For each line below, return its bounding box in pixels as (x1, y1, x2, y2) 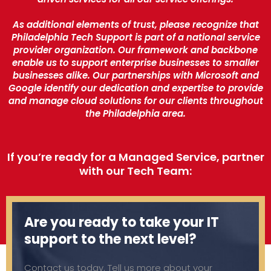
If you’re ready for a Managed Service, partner (7, 149, 264, 165)
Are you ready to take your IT (24, 212, 219, 232)
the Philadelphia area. (85, 106, 186, 120)
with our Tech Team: (79, 163, 192, 178)
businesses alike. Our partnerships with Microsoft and (12, 68, 259, 82)
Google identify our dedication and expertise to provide (8, 81, 263, 94)
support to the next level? (24, 229, 197, 249)
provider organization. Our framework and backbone (13, 43, 258, 56)
